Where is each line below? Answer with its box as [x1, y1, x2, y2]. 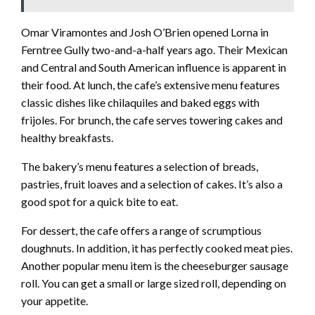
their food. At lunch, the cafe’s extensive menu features [21, 77, 280, 91]
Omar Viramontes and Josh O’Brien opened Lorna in [21, 25, 269, 39]
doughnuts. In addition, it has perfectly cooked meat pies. [21, 240, 292, 255]
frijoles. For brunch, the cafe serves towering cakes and [21, 112, 283, 127]
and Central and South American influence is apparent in [21, 60, 286, 74]
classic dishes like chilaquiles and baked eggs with [21, 95, 259, 109]
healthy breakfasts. [21, 130, 113, 144]
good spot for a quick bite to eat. [21, 194, 178, 208]
